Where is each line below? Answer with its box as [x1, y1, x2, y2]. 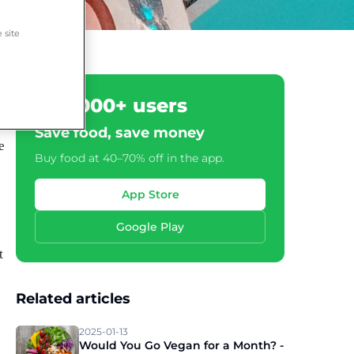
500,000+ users [35, 94, 187, 117]
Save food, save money [35, 124, 205, 141]
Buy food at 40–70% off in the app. [35, 151, 224, 165]
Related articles [16, 290, 130, 307]
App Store [121, 187, 179, 201]
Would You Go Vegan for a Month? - [79, 338, 284, 352]
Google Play [116, 220, 184, 234]
